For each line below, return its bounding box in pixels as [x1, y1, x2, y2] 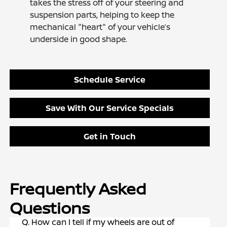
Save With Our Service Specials [46, 102, 174, 114]
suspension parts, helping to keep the [30, 9, 175, 21]
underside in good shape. [30, 33, 128, 45]
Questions [10, 197, 90, 219]
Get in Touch [84, 131, 136, 142]
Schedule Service [74, 74, 145, 86]
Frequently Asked [10, 177, 147, 200]
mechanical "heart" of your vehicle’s [30, 21, 171, 33]
